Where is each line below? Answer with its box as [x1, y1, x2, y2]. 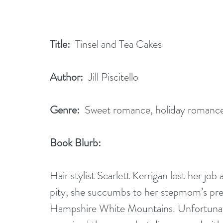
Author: [50, 69, 83, 85]
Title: [50, 36, 70, 52]
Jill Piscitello [83, 69, 153, 85]
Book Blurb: [50, 135, 106, 151]
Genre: [50, 102, 80, 118]
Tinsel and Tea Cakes [70, 36, 199, 52]
